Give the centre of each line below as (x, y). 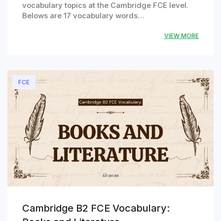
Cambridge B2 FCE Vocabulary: (96, 208)
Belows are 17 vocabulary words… (83, 16)
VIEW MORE (182, 36)
